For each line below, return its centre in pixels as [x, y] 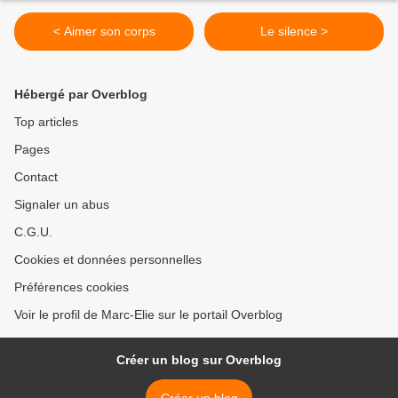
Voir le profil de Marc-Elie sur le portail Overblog [148, 315]
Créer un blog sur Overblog [199, 360]
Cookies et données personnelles [108, 260]
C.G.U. [33, 232]
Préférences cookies [72, 287]
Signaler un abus [62, 205]
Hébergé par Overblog [81, 95]
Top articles [46, 122]
